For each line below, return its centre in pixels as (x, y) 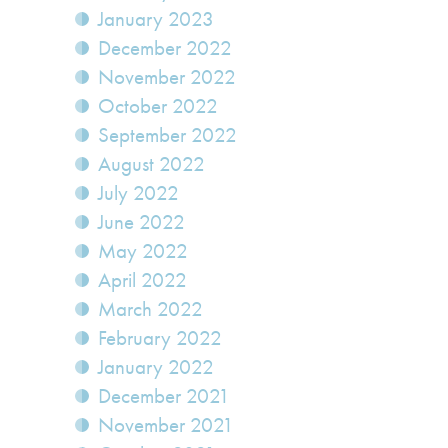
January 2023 (156, 19)
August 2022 (151, 164)
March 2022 (150, 309)
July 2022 (138, 193)
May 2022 (143, 251)
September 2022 (167, 135)
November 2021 (166, 425)
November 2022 (167, 77)
